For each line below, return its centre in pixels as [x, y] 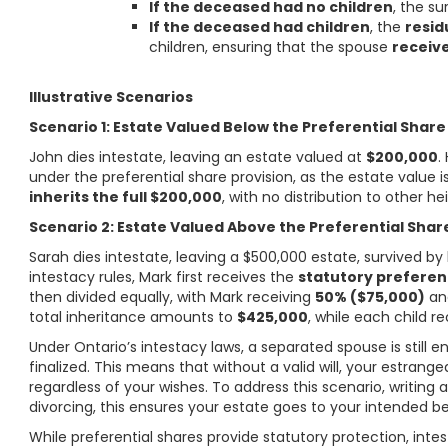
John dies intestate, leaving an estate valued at [198, 157]
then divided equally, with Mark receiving [172, 297]
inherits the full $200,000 [126, 197]
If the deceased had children [260, 27]
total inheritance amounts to [133, 317]
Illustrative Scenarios [111, 97]
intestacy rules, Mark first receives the [164, 277]
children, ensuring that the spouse [271, 47]
